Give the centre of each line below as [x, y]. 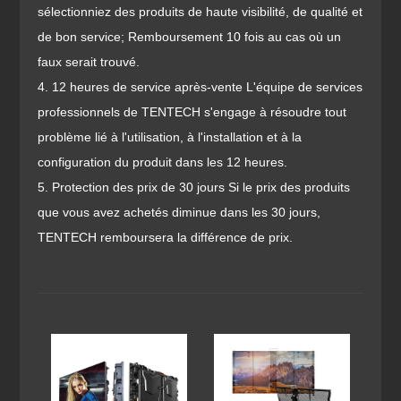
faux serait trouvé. [89, 62]
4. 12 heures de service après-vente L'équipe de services [200, 87]
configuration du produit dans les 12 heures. [163, 162]
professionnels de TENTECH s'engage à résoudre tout [192, 112]
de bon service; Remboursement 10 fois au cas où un [190, 37]
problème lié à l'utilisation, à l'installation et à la [170, 137]
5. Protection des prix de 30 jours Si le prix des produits [194, 187]
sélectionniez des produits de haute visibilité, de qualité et [200, 12]
